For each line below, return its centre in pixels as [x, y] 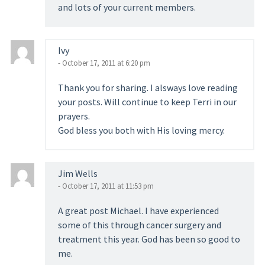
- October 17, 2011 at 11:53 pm [106, 186]
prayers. [74, 116]
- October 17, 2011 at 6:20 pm [104, 63]
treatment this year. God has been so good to [149, 239]
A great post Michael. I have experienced [138, 211]
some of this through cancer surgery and [139, 225]
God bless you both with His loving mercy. [141, 130]
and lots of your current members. [127, 7]
